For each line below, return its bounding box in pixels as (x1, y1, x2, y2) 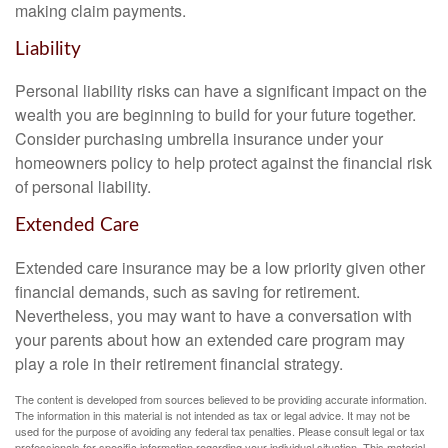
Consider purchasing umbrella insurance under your (15, 127, 383, 151)
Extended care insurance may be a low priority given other (15, 256, 425, 280)
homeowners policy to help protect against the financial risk (15, 151, 432, 175)
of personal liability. (15, 175, 151, 199)
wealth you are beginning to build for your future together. (15, 103, 416, 127)
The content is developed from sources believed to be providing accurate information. (15, 391, 427, 408)
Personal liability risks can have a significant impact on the (15, 79, 427, 103)
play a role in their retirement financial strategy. (15, 352, 343, 376)
